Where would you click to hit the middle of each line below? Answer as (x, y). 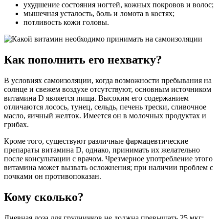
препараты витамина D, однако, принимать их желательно (102, 150)
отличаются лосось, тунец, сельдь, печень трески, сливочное (105, 107)
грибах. (16, 125)
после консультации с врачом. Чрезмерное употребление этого (108, 159)
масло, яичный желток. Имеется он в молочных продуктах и (105, 116)
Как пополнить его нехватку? (83, 60)
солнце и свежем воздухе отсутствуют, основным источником (108, 89)
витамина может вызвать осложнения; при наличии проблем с (109, 168)
